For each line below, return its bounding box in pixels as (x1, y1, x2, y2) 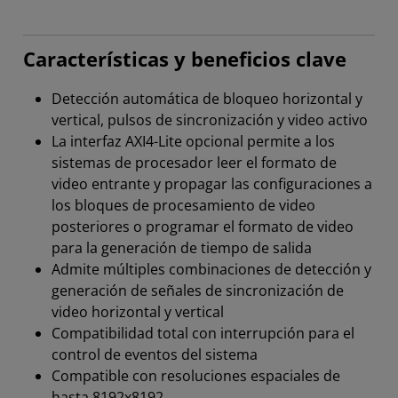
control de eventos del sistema (52, 345, 258, 365)
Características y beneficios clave (23, 45, 346, 74)
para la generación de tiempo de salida (52, 238, 312, 259)
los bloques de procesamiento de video (52, 195, 315, 216)
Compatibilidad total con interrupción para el (52, 323, 354, 344)
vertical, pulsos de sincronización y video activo (52, 110, 368, 131)
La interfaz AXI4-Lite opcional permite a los (52, 131, 335, 152)
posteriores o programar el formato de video (52, 217, 354, 237)
